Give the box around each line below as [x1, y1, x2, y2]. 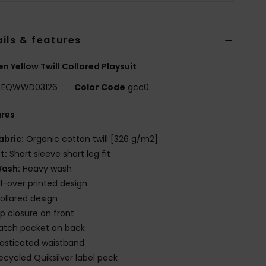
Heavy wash [20, 162, 72, 175]
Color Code [74, 81, 126, 93]
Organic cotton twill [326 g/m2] [24, 132, 159, 145]
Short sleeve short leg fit [7, 147, 111, 160]
